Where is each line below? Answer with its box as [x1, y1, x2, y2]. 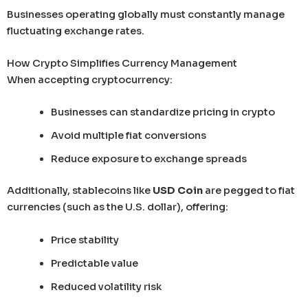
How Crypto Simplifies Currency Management [7, 57, 237, 70]
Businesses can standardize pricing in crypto [50, 106, 275, 119]
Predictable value [50, 256, 138, 269]
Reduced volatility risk [50, 280, 162, 293]
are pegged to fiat [203, 184, 295, 197]
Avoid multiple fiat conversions [50, 129, 206, 142]
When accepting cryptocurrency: [7, 74, 173, 87]
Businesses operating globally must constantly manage [7, 8, 285, 21]
